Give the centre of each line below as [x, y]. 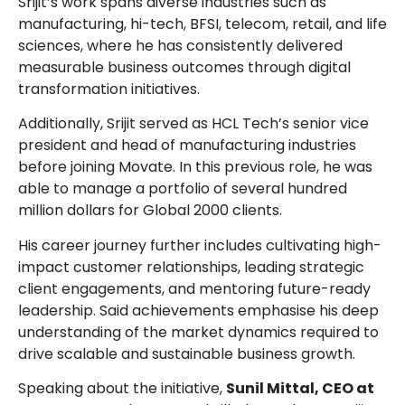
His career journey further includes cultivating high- [200, 245]
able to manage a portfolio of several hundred [183, 189]
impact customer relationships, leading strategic [191, 267]
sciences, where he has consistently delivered [180, 45]
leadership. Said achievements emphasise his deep [198, 310]
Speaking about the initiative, [122, 388]
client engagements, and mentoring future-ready [194, 288]
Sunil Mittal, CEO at [300, 388]
